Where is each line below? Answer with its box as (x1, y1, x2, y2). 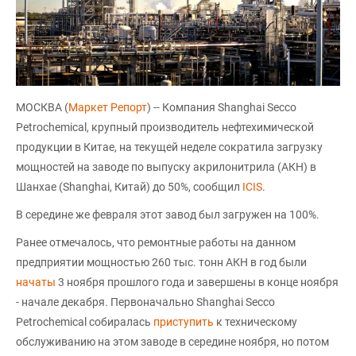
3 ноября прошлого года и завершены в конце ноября (56, 275, 339, 288)
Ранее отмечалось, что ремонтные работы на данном (16, 235, 296, 249)
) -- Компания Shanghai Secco (147, 100, 296, 114)
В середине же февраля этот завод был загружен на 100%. (16, 207, 319, 221)
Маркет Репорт (68, 100, 147, 114)
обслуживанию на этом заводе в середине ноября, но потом (16, 335, 329, 348)
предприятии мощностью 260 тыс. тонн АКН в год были (16, 255, 307, 269)
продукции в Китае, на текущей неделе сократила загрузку (16, 140, 323, 153)
